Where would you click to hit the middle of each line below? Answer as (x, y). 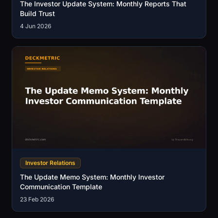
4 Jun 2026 (36, 26)
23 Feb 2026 (37, 199)
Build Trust (37, 13)
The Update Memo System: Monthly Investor (92, 177)
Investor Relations (50, 163)
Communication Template (61, 186)
